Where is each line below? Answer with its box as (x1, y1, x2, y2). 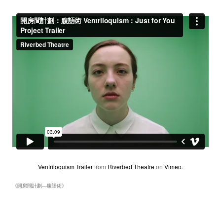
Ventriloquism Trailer (38, 162, 93, 171)
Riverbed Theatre (108, 162, 154, 171)
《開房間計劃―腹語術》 (12, 182, 67, 189)
